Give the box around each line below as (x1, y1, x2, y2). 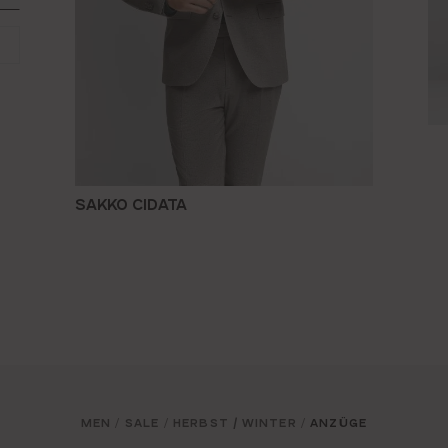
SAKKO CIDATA (75, 194, 188, 214)
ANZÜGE (309, 415, 368, 430)
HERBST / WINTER (172, 415, 297, 430)
